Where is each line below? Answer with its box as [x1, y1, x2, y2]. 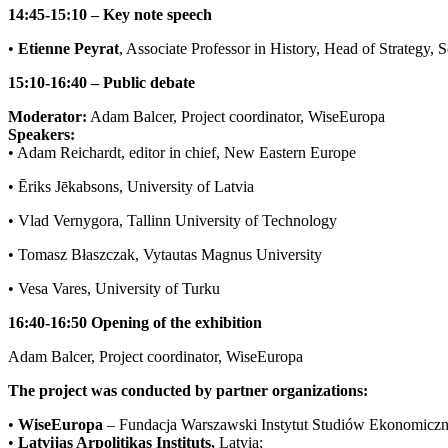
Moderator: [8, 108, 87, 126]
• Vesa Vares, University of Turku [8, 280, 220, 298]
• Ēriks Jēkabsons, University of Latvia [8, 178, 254, 196]
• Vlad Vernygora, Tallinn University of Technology [8, 212, 337, 230]
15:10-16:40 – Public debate [8, 74, 195, 92]
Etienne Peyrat [18, 40, 119, 58]
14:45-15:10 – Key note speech [8, 6, 212, 24]
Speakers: [8, 126, 75, 144]
